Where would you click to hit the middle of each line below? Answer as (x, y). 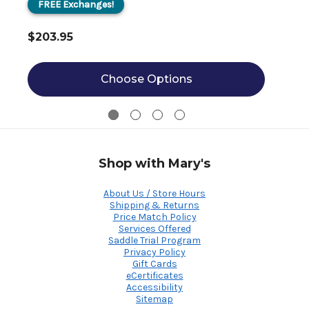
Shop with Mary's (154, 163)
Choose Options (146, 79)
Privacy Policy (154, 252)
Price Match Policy (154, 217)
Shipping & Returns (154, 205)
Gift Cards (154, 263)
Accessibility (154, 287)
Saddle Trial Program (154, 240)
